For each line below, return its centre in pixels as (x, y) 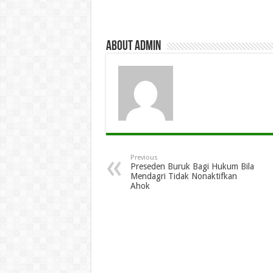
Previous (144, 158)
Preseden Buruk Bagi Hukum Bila (192, 166)
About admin (133, 47)
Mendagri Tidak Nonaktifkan (183, 176)
